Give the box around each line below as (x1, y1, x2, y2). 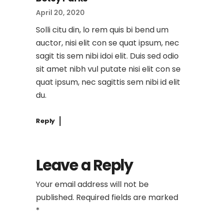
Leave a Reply (36, 155, 133, 176)
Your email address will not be (36, 179, 149, 190)
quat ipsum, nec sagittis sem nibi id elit (36, 76, 180, 88)
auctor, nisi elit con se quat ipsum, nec (36, 37, 179, 48)
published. (36, 192, 74, 203)
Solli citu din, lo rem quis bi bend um (36, 24, 169, 35)
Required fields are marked (76, 192, 178, 203)
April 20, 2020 (36, 7, 85, 17)
